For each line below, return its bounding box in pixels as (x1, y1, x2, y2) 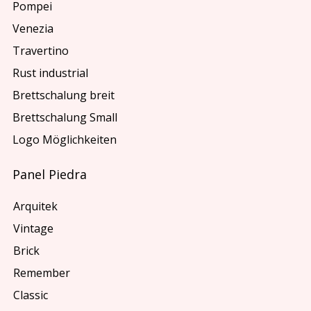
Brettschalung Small (12, 110, 118, 126)
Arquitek (12, 198, 58, 214)
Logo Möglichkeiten (12, 132, 117, 148)
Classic (12, 287, 48, 303)
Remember (12, 264, 70, 280)
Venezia (12, 21, 54, 37)
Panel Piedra (12, 165, 87, 183)
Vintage (12, 220, 53, 236)
